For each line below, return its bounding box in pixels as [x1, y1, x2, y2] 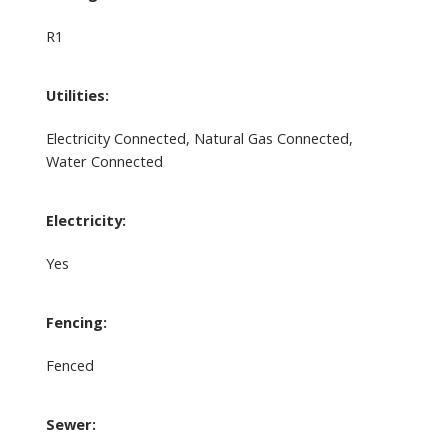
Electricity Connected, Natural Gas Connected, [45, 127, 353, 148]
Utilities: [45, 84, 109, 105]
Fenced [45, 354, 94, 375]
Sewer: [45, 413, 96, 434]
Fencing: [45, 311, 107, 332]
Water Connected [45, 150, 163, 171]
